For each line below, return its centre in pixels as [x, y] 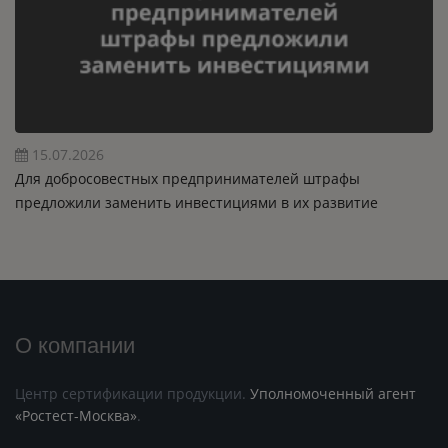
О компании [75, 344]
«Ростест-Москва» [76, 416]
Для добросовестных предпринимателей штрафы [187, 179]
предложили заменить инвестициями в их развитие [196, 203]
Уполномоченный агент [333, 394]
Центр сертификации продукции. [132, 394]
